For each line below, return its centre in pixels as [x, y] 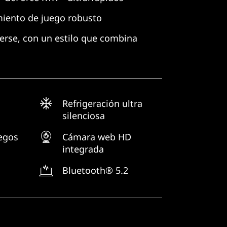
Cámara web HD [97, 137]
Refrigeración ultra [102, 103]
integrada [83, 149]
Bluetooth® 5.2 [95, 170]
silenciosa [84, 116]
